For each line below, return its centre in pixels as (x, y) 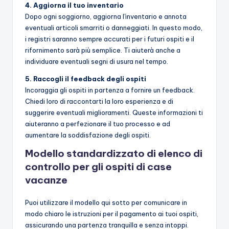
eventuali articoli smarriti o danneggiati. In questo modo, (114, 28)
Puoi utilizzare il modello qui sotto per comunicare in (106, 203)
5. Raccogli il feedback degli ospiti (86, 79)
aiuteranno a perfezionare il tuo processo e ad (98, 124)
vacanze (46, 180)
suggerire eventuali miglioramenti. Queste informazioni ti (114, 113)
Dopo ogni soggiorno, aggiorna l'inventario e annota (106, 17)
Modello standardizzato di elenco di (114, 154)
